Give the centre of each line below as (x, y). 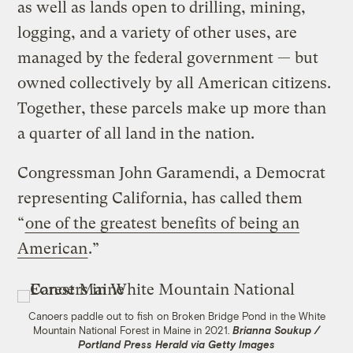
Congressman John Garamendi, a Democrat (172, 173)
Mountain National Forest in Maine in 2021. (133, 330)
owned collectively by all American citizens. (175, 83)
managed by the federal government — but (168, 58)
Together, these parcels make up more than (172, 108)
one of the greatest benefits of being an (163, 223)
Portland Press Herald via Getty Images (176, 344)
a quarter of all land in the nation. (138, 133)
